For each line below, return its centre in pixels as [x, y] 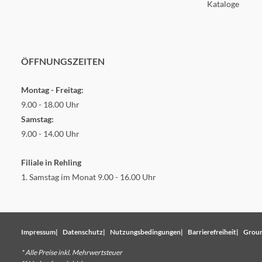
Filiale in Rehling [51, 162]
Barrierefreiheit [212, 232]
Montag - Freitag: [52, 89]
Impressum [38, 232]
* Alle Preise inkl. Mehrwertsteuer [72, 252]
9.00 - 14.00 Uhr [50, 133]
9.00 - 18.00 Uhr [50, 104]
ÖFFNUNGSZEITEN [63, 61]
